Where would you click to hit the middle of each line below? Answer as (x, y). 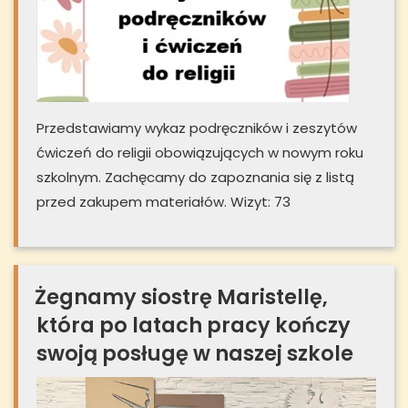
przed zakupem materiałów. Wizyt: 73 (163, 201)
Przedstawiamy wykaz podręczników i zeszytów (197, 127)
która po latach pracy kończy (194, 325)
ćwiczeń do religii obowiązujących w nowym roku (200, 152)
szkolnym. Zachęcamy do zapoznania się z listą (195, 177)
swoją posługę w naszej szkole (195, 353)
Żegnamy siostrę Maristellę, (181, 296)
